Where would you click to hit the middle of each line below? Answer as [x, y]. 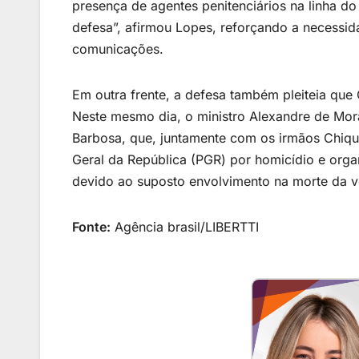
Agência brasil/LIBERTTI [185, 227]
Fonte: [91, 227]
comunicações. [118, 49]
